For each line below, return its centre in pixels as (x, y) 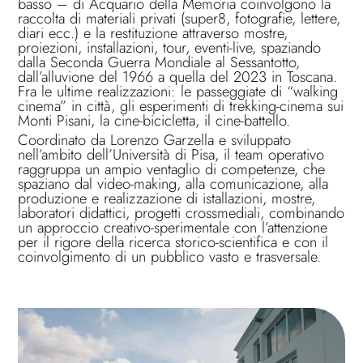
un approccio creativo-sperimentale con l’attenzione (173, 227)
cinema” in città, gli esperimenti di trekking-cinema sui (181, 106)
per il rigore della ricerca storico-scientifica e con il (173, 242)
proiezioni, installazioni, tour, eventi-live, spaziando (170, 47)
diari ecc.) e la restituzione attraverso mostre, (153, 33)
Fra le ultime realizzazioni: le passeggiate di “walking (178, 91)
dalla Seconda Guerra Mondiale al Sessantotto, (159, 62)
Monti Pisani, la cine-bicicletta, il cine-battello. (154, 120)
